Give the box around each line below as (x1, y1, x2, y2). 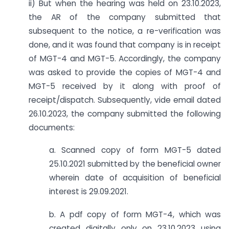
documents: (29, 122, 75, 133)
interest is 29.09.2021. (49, 186, 128, 197)
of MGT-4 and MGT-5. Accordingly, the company (29, 53, 221, 64)
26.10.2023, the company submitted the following (29, 108, 221, 119)
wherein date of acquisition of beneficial (49, 172, 221, 184)
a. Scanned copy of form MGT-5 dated (49, 145, 221, 156)
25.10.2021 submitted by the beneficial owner (49, 158, 221, 170)
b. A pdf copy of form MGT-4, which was (49, 209, 221, 220)
